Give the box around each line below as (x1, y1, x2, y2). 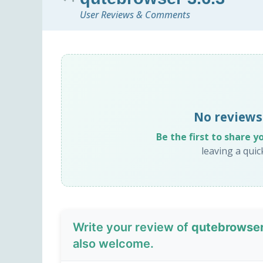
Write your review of (73, 220, 191, 235)
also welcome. (73, 237, 154, 251)
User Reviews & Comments (80, 8, 190, 22)
